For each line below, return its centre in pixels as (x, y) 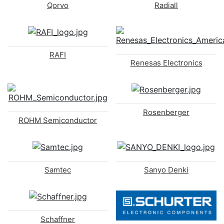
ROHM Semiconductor (58, 120)
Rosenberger (166, 112)
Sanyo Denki (166, 169)
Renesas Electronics (166, 62)
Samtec (58, 169)
